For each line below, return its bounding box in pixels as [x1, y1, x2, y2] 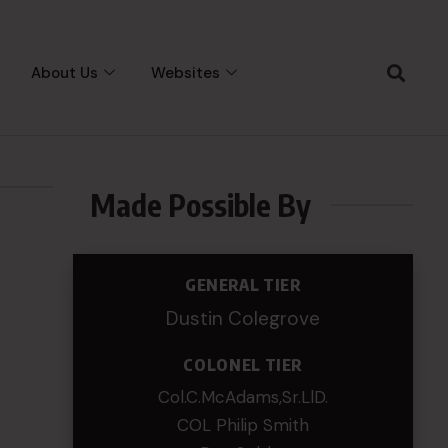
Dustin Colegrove [166, 306, 321, 331]
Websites [151, 62, 221, 83]
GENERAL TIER [184, 275, 302, 295]
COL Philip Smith [177, 414, 310, 436]
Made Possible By [90, 186, 312, 224]
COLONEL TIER [183, 355, 304, 375]
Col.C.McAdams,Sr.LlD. [158, 386, 329, 408]
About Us [31, 62, 99, 83]
